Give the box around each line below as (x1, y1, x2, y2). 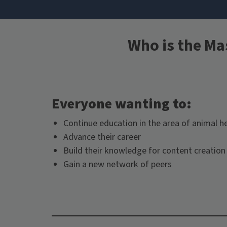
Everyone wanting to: (52, 93, 192, 114)
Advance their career (63, 130, 141, 143)
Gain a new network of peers (63, 158, 172, 171)
